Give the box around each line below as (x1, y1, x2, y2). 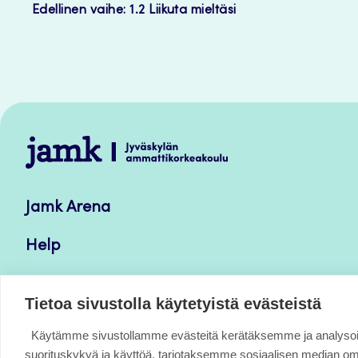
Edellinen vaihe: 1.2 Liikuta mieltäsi (32, 4, 237, 17)
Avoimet (25, 191, 82, 207)
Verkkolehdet (26, 277, 118, 293)
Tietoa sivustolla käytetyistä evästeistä (25, 295, 321, 312)
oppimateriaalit (25, 217, 136, 233)
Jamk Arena (26, 201, 110, 217)
